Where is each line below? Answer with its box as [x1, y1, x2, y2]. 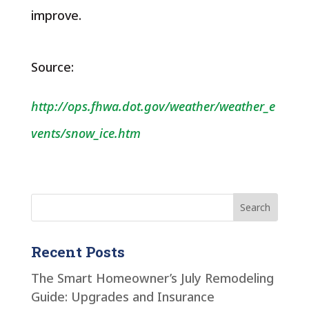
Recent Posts [30, 241, 125, 261]
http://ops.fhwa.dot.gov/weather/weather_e [30, 98, 275, 114]
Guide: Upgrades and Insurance [30, 288, 215, 305]
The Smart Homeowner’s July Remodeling [30, 269, 274, 286]
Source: [30, 59, 74, 75]
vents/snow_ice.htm [30, 125, 141, 141]
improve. [30, 7, 85, 23]
